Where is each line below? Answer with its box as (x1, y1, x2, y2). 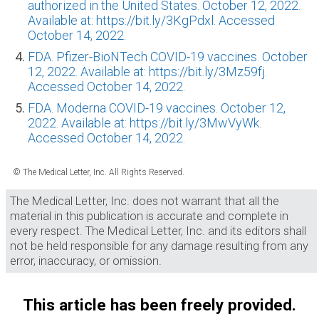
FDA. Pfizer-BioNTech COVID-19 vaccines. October (28, 49, 308, 65)
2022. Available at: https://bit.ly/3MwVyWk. (28, 115, 261, 131)
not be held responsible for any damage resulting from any (10, 239, 308, 253)
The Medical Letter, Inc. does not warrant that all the (10, 194, 279, 209)
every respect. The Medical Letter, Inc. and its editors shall (10, 224, 306, 239)
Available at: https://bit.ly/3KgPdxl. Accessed (28, 13, 275, 28)
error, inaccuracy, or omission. (10, 253, 162, 268)
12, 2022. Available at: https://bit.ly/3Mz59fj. (28, 64, 267, 80)
